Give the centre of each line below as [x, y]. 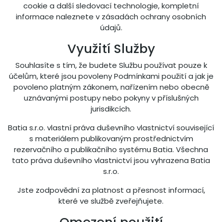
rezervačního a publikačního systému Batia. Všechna [111, 149]
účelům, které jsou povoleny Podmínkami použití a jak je [111, 76]
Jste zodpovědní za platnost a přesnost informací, [111, 190]
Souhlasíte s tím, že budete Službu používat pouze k [111, 65]
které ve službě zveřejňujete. [111, 201]
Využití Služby [111, 49]
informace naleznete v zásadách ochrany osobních [111, 17]
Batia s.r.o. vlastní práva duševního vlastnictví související [111, 128]
